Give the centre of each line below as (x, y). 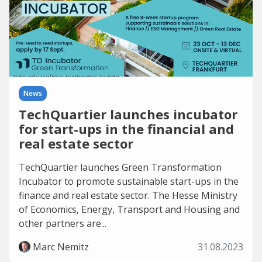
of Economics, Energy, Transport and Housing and (129, 209)
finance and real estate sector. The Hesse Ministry (128, 195)
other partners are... (63, 223)
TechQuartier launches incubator (128, 114)
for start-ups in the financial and (126, 129)
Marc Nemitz (61, 247)
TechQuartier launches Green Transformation (120, 167)
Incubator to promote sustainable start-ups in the (129, 181)
